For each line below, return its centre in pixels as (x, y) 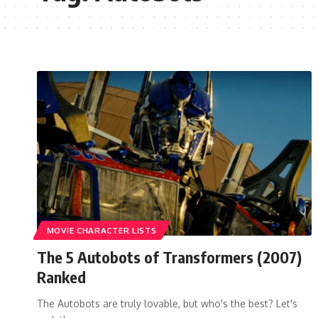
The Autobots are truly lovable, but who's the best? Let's (167, 303)
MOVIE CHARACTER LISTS (102, 230)
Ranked (61, 276)
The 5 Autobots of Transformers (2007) (169, 257)
